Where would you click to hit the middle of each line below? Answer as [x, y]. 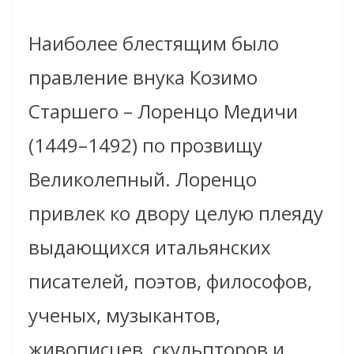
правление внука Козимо [143, 77]
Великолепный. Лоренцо [143, 179]
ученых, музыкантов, [124, 315]
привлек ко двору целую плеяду [176, 213]
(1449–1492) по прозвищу [145, 145]
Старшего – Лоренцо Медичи [163, 111]
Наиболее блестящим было [154, 43]
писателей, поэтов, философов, [170, 281]
